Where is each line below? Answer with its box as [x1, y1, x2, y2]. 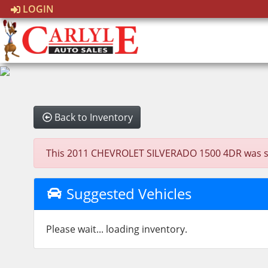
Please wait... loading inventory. [46, 223, 188, 236]
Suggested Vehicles [62, 184, 191, 203]
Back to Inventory [54, 111, 133, 124]
